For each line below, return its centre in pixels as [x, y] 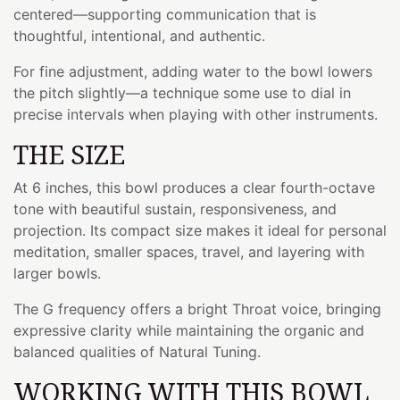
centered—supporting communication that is [165, 14]
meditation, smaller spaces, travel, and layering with [189, 251]
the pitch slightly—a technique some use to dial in [182, 92]
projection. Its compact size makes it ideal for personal [200, 230]
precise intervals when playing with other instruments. [196, 114]
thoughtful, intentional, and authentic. [139, 35]
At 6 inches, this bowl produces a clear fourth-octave [194, 187]
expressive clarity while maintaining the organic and [189, 330]
